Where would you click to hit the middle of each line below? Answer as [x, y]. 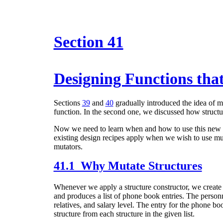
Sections [68, 103]
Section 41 [88, 42]
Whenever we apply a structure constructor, [122, 187]
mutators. [68, 147]
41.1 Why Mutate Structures [128, 166]
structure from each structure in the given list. [124, 214]
